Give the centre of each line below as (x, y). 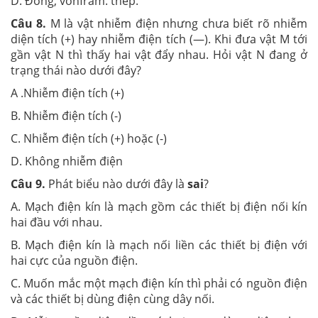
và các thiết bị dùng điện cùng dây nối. (113, 298)
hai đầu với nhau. (56, 222)
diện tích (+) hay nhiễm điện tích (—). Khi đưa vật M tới (159, 39)
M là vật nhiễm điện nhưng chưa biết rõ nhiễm (177, 23)
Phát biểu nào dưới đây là (116, 183)
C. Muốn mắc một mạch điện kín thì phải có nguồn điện (159, 283)
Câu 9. (28, 183)
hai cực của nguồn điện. (74, 260)
